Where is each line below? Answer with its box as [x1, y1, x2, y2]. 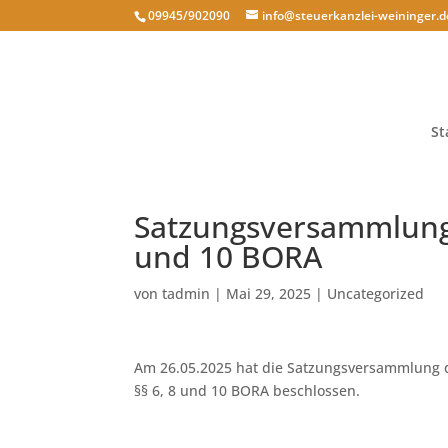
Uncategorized [327, 284, 425, 303]
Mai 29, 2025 [226, 284, 312, 303]
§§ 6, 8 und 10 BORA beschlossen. [134, 381, 361, 400]
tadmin [162, 284, 211, 303]
